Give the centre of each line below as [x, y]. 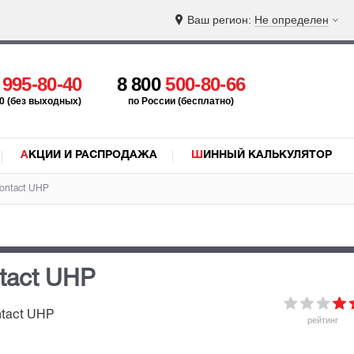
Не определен [292, 20]
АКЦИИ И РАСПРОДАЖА [93, 155]
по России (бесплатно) [181, 101]
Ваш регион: [221, 20]
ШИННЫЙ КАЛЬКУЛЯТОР [267, 155]
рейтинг [322, 320]
